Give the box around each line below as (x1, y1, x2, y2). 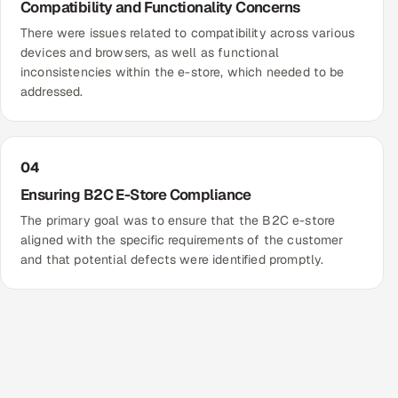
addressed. (20, 84, 84, 100)
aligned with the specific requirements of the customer (20, 232, 344, 249)
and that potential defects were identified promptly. (20, 251, 324, 268)
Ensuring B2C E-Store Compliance (20, 185, 251, 205)
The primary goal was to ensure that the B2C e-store (20, 212, 336, 229)
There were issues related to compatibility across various (20, 25, 355, 42)
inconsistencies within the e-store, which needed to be (20, 64, 345, 81)
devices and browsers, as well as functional (20, 44, 279, 61)
